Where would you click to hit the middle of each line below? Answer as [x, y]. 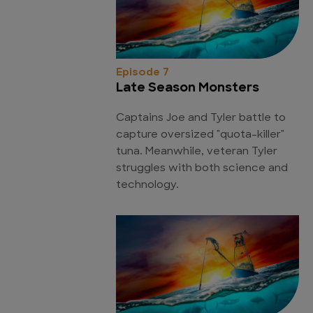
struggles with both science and [202, 168]
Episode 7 [143, 73]
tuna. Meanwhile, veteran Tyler [197, 152]
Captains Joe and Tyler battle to [201, 118]
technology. [147, 185]
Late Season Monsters [188, 88]
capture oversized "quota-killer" [200, 135]
